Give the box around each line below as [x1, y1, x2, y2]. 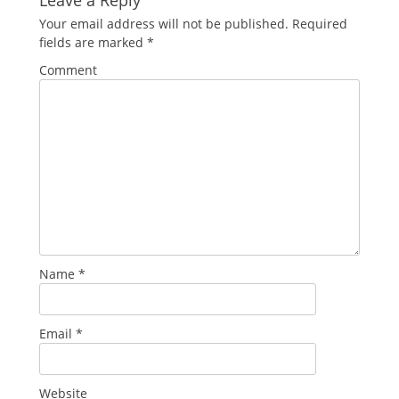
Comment [39, 61, 97, 78]
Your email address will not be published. [39, 14, 289, 32]
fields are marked [39, 33, 147, 51]
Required [289, 14, 347, 32]
